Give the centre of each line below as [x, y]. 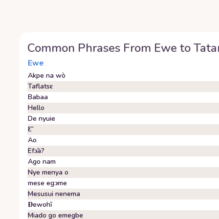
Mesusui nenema [54, 194]
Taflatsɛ [40, 86]
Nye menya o [48, 172]
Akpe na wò [47, 76]
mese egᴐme [47, 183]
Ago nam [42, 162]
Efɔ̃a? [36, 151]
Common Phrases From [91, 48]
